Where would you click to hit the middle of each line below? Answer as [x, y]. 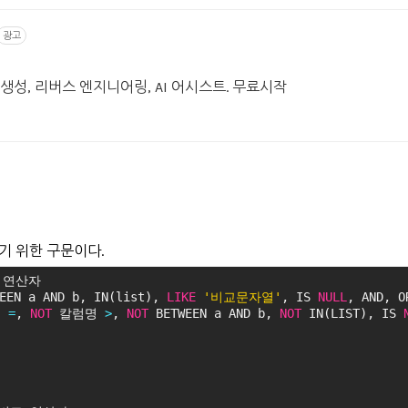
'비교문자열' [242, 297]
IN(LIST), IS [352, 313]
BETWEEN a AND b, [214, 313]
